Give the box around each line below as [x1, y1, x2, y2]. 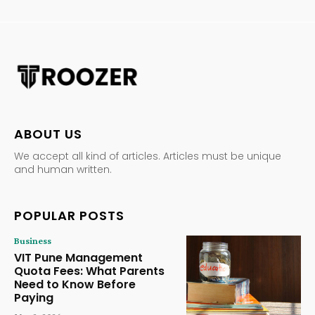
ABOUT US [14, 125, 82, 143]
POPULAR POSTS [14, 207, 124, 225]
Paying [14, 290, 53, 307]
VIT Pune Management [14, 250, 143, 266]
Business [14, 235, 51, 247]
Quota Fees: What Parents [14, 263, 165, 280]
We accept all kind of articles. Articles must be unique [14, 149, 281, 164]
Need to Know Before [14, 276, 136, 293]
